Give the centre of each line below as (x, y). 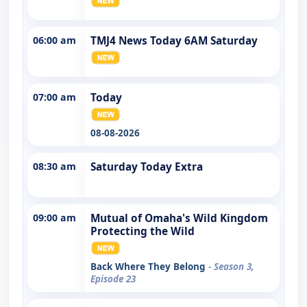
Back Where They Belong (149, 266)
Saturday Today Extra (147, 167)
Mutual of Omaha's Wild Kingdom (179, 218)
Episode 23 (113, 279)
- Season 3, (231, 266)
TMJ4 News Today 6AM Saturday (174, 40)
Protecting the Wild (143, 231)
